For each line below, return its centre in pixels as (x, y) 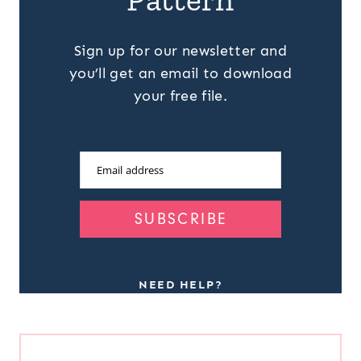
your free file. (180, 95)
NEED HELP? (180, 284)
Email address (131, 170)
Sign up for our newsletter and (180, 50)
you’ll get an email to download (180, 73)
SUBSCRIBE (180, 218)
